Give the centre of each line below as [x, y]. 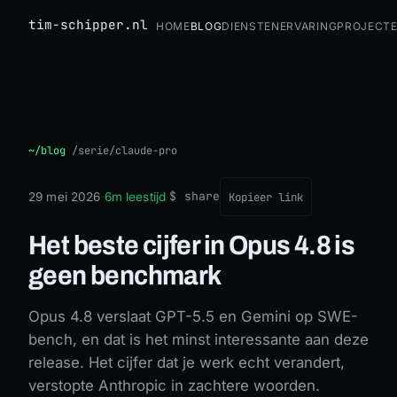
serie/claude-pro [128, 151]
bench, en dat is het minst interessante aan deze [198, 339]
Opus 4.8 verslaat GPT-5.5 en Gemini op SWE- [193, 316]
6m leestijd [135, 196]
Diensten [251, 24]
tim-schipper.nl [88, 24]
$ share [195, 196]
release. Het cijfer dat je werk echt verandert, [187, 362]
